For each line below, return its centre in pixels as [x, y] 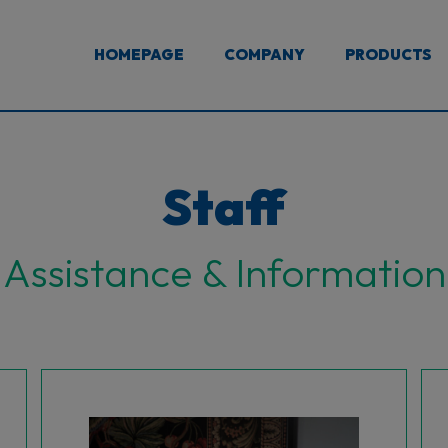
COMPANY [264, 54]
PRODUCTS [388, 54]
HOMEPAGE [139, 54]
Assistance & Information [224, 272]
